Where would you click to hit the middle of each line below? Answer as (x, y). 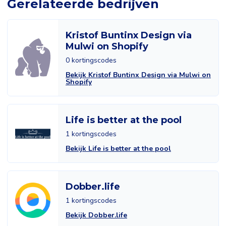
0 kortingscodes (91, 60)
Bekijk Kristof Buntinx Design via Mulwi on (138, 75)
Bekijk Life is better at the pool (118, 149)
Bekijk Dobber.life (96, 215)
